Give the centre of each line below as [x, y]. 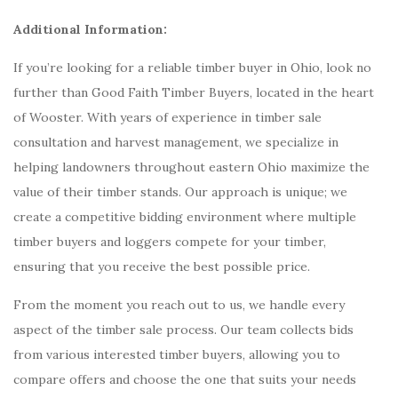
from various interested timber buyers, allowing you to [177, 354]
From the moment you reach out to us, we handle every [179, 305]
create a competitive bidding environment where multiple [185, 217]
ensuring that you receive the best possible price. [162, 267]
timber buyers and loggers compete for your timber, [170, 242]
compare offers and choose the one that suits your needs [185, 379]
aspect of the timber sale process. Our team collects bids [183, 330]
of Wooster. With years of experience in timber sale [167, 117]
